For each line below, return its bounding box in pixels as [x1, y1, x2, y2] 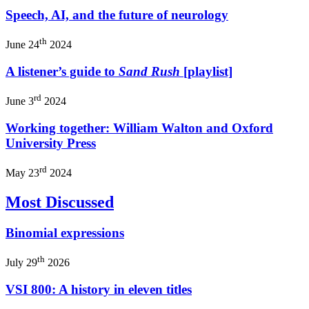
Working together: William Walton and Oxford [6, 120, 273, 135]
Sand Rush [119, 64, 180, 79]
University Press [6, 135, 96, 150]
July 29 [6, 256, 37, 268]
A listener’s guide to [6, 64, 119, 79]
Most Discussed [6, 192, 114, 211]
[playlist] [180, 64, 232, 79]
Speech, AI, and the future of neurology [6, 8, 228, 23]
